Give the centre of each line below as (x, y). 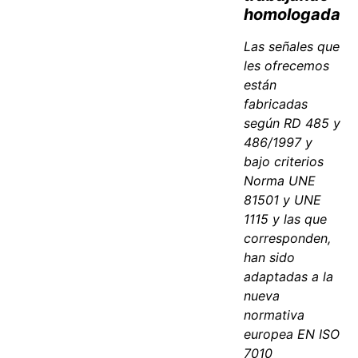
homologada (292, 15)
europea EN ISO (292, 334)
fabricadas (276, 104)
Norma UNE (280, 181)
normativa (274, 315)
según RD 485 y (292, 123)
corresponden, (288, 239)
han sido (270, 258)
